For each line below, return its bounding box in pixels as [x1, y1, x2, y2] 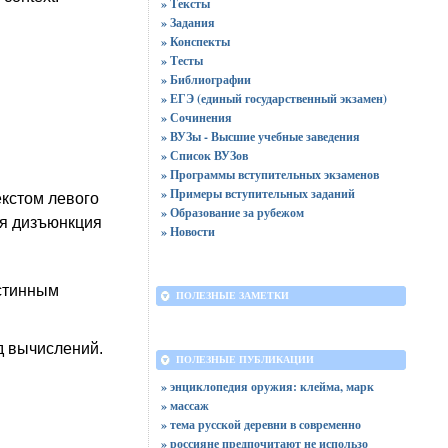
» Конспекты [160, 33, 230, 50]
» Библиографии [160, 71, 251, 88]
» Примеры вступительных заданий [160, 185, 355, 202]
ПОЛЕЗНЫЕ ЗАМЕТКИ [175, 290, 289, 301]
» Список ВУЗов [160, 147, 248, 164]
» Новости [160, 223, 215, 240]
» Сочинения [160, 109, 232, 126]
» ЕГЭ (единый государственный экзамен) [160, 90, 387, 107]
